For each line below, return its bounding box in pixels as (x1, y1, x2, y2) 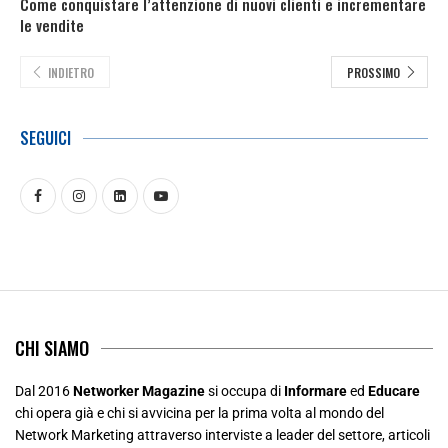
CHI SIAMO (15, 335, 89, 361)
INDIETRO (48, 63, 94, 81)
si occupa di (205, 383, 284, 399)
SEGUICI (20, 126, 71, 150)
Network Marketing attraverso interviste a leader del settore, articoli (15, 427, 430, 443)
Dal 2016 (15, 383, 73, 399)
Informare (284, 383, 347, 399)
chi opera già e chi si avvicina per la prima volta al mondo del (15, 405, 384, 421)
